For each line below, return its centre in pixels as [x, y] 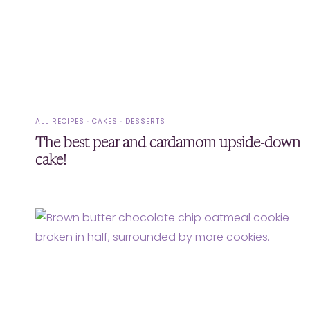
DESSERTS [145, 122]
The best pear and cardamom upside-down [168, 144]
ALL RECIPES [60, 122]
